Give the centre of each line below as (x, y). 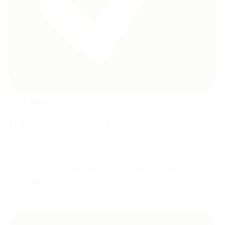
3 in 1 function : (34, 101)
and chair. (25, 195)
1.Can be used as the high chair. (65, 124)
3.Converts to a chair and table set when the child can (102, 170)
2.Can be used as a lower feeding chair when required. (105, 147)
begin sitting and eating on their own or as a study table (105, 182)
